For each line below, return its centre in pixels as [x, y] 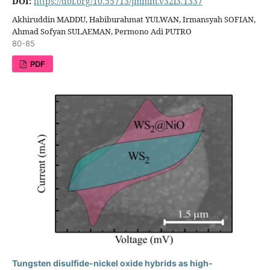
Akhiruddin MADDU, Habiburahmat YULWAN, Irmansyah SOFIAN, [133, 20]
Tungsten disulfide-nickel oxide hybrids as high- [112, 263]
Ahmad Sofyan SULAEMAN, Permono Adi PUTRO [102, 32]
